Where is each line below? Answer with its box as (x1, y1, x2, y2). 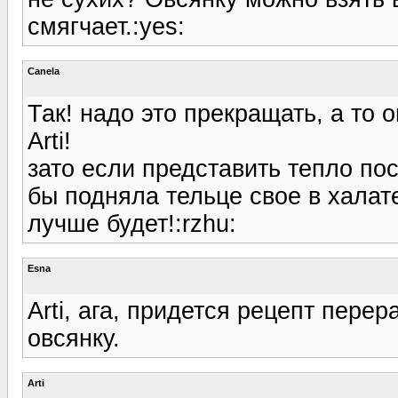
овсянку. (28, 324, 120, 352)
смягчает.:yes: (28, 12, 185, 40)
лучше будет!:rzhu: (28, 210, 236, 237)
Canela (28, 65, 60, 76)
